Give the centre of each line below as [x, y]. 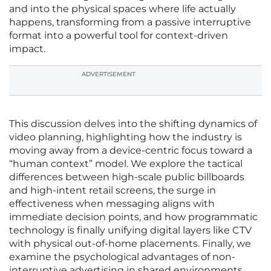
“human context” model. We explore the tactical [126, 164]
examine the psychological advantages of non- [122, 257]
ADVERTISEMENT [109, 74]
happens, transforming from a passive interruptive [130, 22]
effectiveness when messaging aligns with [112, 204]
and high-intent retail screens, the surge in [113, 191]
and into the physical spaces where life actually [122, 9]
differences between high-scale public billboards [127, 177]
